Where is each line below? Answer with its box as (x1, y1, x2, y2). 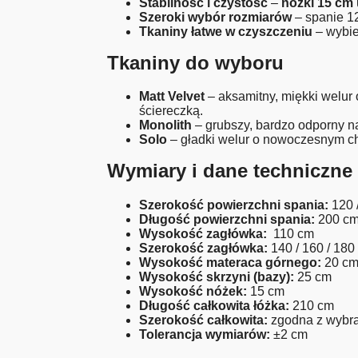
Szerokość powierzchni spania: (139, 198, 329, 213)
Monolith (139, 118, 193, 133)
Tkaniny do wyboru (107, 51, 284, 74)
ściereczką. (139, 104, 204, 118)
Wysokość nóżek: (139, 284, 248, 299)
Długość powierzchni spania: (139, 213, 316, 227)
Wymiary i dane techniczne (107, 160, 353, 182)
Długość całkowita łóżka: (139, 299, 290, 313)
